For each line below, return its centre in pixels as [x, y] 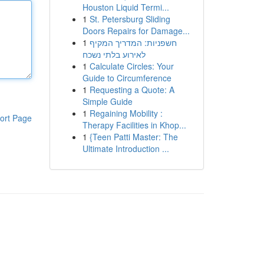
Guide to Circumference [127, 78]
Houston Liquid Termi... [126, 7]
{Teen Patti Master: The [133, 137]
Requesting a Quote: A [132, 90]
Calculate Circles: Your [131, 66]
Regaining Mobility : [126, 113]
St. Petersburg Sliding [130, 19]
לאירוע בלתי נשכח [114, 54]
